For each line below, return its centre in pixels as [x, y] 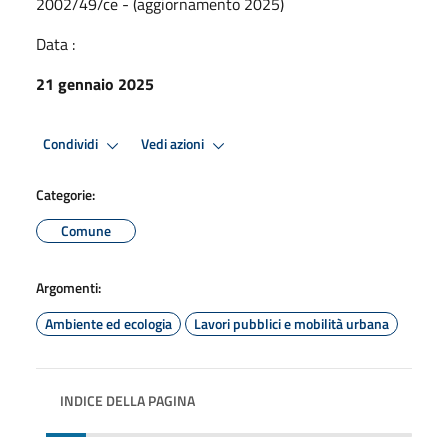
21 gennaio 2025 [95, 83]
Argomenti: [68, 287]
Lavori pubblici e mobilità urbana [291, 323]
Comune [86, 230]
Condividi [72, 144]
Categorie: [65, 194]
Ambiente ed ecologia [108, 323]
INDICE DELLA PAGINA [127, 400]
